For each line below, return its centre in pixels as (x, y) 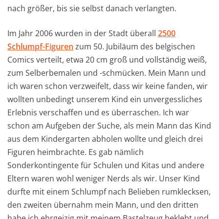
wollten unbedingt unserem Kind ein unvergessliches (105, 99)
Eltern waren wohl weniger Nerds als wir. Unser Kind (104, 178)
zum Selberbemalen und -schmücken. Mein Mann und (107, 73)
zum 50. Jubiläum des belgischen (134, 46)
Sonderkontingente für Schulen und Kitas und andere (106, 165)
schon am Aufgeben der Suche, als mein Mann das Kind (109, 125)
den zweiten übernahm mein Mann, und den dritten (103, 205)
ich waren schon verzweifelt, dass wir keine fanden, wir (108, 86)
